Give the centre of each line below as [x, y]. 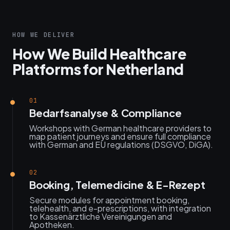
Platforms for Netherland [98, 69]
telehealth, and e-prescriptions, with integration [120, 208]
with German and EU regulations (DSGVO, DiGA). [121, 145]
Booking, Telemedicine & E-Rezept [117, 185]
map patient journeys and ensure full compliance [120, 136]
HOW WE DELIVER [44, 35]
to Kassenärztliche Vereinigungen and [101, 216]
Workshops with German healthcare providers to [120, 128]
